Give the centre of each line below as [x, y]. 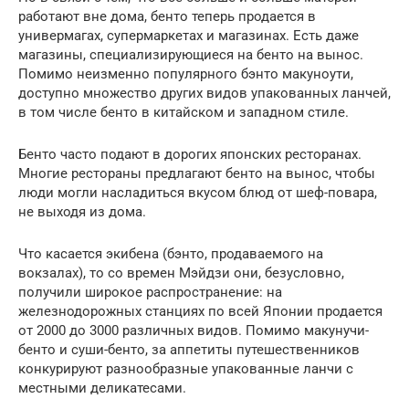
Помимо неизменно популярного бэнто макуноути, [186, 73]
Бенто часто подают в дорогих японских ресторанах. [190, 154]
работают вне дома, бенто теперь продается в [167, 16]
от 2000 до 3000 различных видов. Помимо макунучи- [194, 330]
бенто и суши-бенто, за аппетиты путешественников [189, 349]
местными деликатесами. [102, 388]
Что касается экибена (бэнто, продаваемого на [171, 253]
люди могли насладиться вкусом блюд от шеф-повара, [198, 192]
